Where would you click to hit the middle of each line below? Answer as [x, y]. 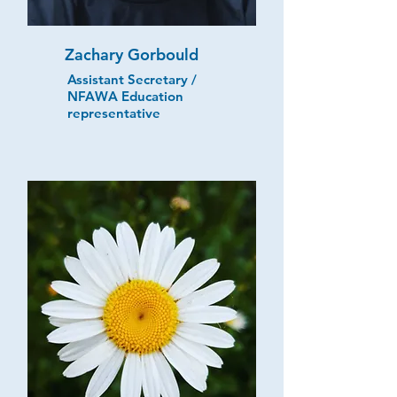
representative [114, 113]
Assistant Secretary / [132, 79]
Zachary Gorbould [132, 54]
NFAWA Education [125, 96]
